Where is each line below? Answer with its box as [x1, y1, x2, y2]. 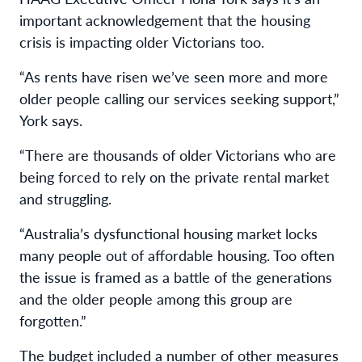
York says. [19, 109, 82, 130]
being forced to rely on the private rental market [19, 166, 329, 187]
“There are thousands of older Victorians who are [19, 144, 336, 165]
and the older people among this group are [19, 288, 293, 309]
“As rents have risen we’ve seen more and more [19, 65, 328, 86]
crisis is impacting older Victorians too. [19, 31, 264, 52]
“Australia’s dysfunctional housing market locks [19, 222, 318, 243]
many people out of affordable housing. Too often [19, 244, 335, 265]
